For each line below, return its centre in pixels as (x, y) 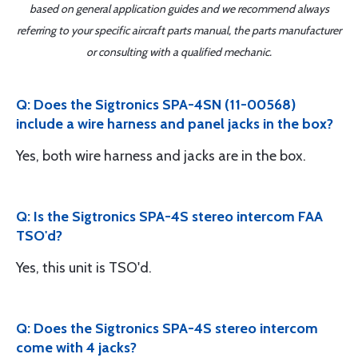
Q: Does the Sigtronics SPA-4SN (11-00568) (156, 105)
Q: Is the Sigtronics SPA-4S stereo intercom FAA (169, 217)
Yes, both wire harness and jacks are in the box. (161, 156)
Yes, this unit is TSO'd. (84, 268)
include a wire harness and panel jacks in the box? (175, 124)
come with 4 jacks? (76, 348)
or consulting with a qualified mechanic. (179, 52)
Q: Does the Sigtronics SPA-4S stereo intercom (167, 328)
